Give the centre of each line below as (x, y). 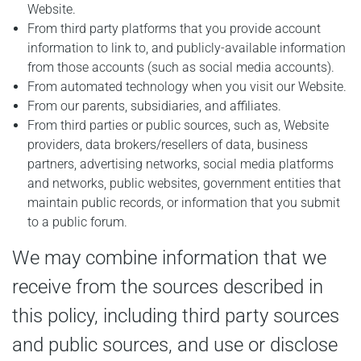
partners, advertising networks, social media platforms (181, 164)
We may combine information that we (169, 258)
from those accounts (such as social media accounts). (181, 67)
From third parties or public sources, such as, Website (178, 125)
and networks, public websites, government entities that (185, 183)
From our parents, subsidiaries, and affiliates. (155, 106)
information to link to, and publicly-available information (187, 48)
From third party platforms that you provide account (174, 28)
